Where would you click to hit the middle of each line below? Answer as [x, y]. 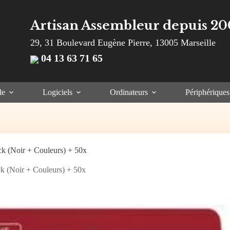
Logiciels [57, 92]
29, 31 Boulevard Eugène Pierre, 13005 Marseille [123, 43]
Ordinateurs [129, 92]
